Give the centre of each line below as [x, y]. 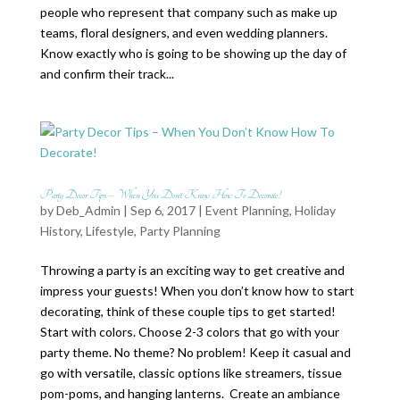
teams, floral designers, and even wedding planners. [183, 33]
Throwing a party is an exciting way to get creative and [192, 270]
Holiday [315, 210]
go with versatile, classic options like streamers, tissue [191, 373]
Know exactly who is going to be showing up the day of [193, 53]
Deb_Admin [88, 210]
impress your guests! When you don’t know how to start [197, 291]
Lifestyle [109, 231]
